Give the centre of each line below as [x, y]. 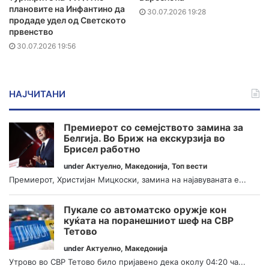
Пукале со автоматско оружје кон [145, 210]
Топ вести [189, 166]
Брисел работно [102, 150]
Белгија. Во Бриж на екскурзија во [144, 139]
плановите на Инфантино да [67, 9]
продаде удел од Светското [68, 20]
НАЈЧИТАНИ [37, 94]
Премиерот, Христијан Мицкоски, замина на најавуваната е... [128, 180]
